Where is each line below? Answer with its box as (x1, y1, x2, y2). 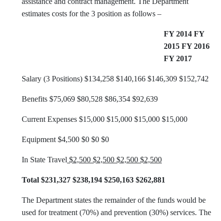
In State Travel (22, 155, 67, 164)
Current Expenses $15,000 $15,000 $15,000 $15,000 (22, 115, 187, 123)
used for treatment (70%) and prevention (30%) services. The (22, 208, 211, 217)
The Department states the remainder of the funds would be (22, 196, 206, 204)
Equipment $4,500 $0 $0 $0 (22, 135, 109, 144)
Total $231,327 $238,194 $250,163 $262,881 (22, 176, 165, 184)
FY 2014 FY (164, 30, 204, 38)
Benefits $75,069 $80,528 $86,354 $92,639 (22, 95, 158, 103)
